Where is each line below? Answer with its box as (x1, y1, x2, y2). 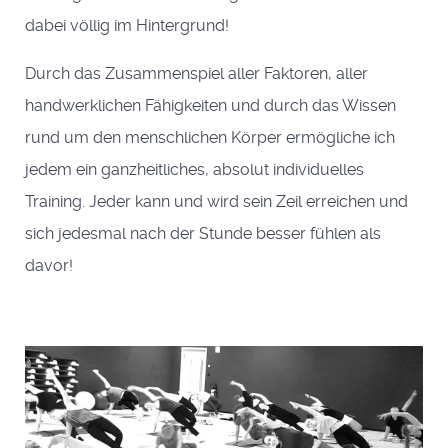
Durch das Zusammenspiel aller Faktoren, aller (25, 64, 368, 83)
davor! (25, 256, 73, 275)
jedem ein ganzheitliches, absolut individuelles (25, 160, 364, 179)
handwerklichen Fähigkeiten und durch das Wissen (25, 96, 396, 115)
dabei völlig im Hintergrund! (25, 16, 229, 35)
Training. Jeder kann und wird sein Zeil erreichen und (25, 192, 408, 211)
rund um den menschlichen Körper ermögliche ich (25, 128, 395, 147)
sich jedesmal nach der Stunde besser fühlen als (25, 224, 381, 243)
